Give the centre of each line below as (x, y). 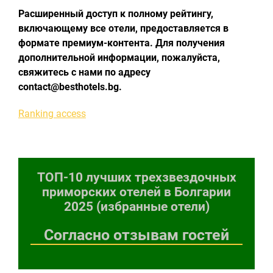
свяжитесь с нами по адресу (84, 72)
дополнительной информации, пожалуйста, (119, 58)
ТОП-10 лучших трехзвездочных (136, 177)
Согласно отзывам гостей (136, 235)
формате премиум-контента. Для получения (122, 43)
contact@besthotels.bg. (70, 87)
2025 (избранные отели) (136, 207)
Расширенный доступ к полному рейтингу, (116, 14)
